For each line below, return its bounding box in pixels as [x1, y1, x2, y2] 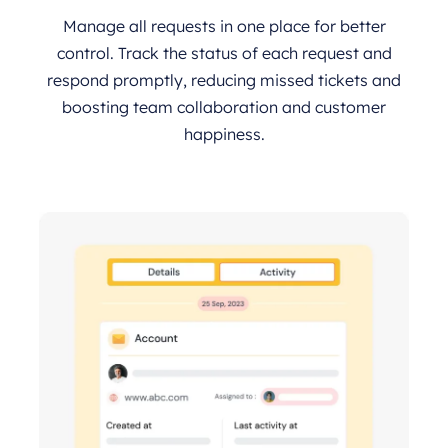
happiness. [183, 123, 265, 144]
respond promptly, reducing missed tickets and [47, 69, 401, 90]
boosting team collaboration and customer [62, 96, 386, 117]
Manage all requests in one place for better [62, 15, 386, 36]
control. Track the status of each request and [56, 42, 392, 63]
